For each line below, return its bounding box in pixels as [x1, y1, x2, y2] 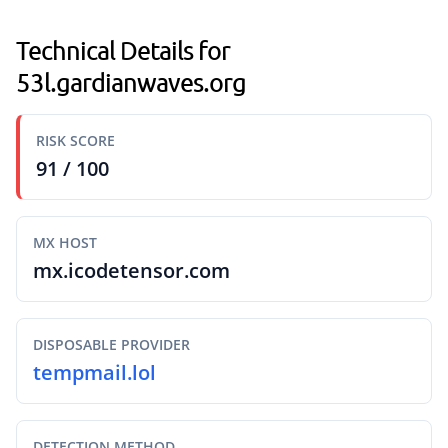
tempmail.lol [33, 359, 156, 386]
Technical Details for [16, 35, 230, 65]
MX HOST [33, 233, 97, 252]
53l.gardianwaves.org [16, 67, 246, 97]
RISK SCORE [36, 131, 115, 150]
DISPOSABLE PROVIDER [33, 335, 190, 354]
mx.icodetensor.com [33, 257, 230, 284]
